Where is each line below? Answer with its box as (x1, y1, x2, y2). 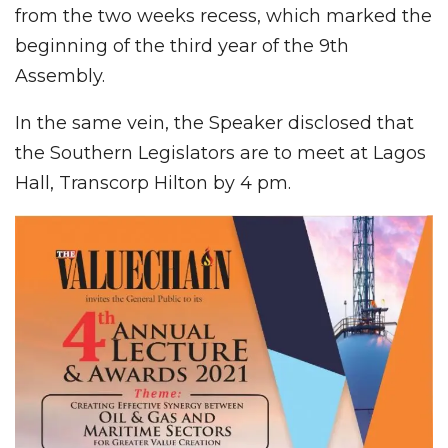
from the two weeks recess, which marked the (15, 4, 432, 27)
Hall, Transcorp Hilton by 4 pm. (15, 171, 291, 194)
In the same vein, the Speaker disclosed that (15, 111, 414, 134)
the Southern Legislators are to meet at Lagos (15, 141, 426, 164)
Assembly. (15, 64, 105, 87)
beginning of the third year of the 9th (15, 34, 349, 57)
